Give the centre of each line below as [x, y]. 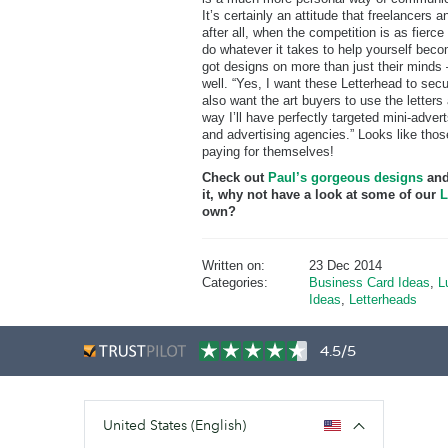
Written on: [233, 265]
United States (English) [174, 425]
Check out [235, 177]
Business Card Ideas [369, 282]
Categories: [235, 282]
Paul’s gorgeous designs [345, 177]
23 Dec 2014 [345, 265]
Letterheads [382, 299]
